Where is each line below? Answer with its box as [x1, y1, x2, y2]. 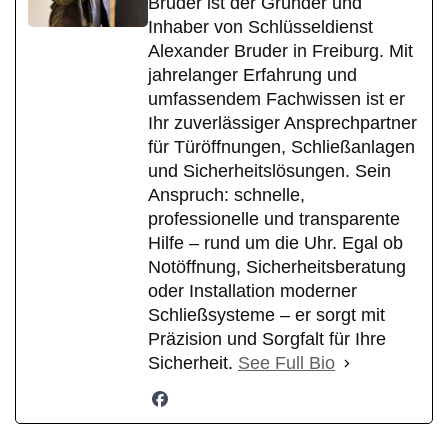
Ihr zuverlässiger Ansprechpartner [148, 113, 417, 134]
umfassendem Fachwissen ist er [148, 89, 405, 110]
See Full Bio [238, 353, 335, 374]
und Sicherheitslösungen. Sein [148, 161, 391, 182]
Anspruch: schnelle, [148, 185, 305, 206]
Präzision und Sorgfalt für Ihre [148, 329, 386, 350]
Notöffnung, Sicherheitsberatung [148, 257, 406, 278]
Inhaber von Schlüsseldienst [148, 17, 373, 38]
